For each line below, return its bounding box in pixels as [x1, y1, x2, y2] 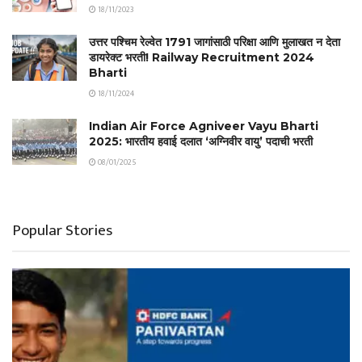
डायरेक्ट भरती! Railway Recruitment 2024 [89, 49, 314, 65]
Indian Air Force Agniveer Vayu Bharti [89, 118, 318, 133]
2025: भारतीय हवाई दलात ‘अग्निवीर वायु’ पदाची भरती [89, 133, 313, 149]
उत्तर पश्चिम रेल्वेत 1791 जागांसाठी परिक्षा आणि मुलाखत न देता [89, 34, 340, 49]
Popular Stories [12, 217, 112, 243]
